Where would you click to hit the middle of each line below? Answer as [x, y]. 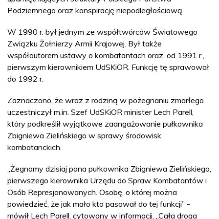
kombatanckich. [34, 147]
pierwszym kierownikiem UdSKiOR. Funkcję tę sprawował [108, 67]
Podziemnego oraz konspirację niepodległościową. [96, 10]
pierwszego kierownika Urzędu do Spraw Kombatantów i [107, 180]
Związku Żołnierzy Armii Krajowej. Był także [85, 43]
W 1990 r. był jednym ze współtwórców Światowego [102, 32]
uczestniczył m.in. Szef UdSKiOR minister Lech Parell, [100, 112]
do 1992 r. [25, 78]
